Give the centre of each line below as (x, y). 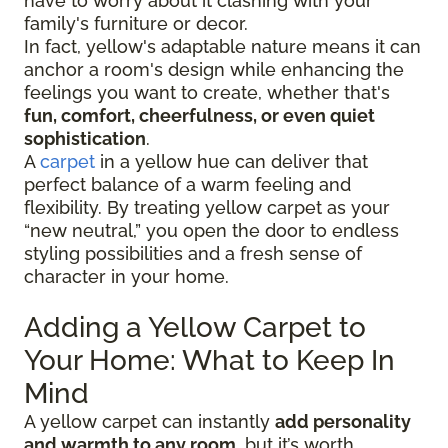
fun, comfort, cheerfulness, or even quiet (199, 116)
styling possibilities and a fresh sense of (193, 254)
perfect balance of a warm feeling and (187, 185)
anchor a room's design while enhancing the (214, 70)
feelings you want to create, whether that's (207, 93)
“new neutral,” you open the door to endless (211, 231)
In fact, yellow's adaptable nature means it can (222, 47)
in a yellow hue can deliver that (231, 162)
